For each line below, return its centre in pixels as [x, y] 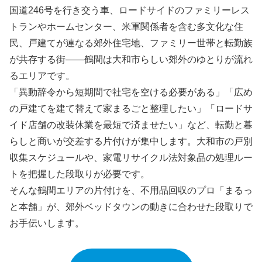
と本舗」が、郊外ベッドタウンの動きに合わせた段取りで [131, 207]
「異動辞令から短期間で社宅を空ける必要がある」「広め [131, 92]
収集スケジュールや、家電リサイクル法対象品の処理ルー [131, 158]
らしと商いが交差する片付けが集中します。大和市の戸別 [131, 142]
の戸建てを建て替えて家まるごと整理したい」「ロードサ [131, 109]
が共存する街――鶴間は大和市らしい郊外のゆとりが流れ [131, 60]
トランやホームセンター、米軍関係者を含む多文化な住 [126, 27]
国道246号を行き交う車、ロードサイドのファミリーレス [130, 11]
